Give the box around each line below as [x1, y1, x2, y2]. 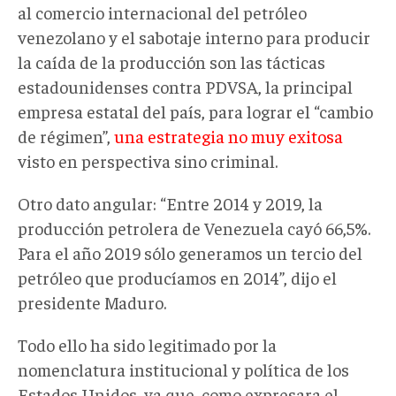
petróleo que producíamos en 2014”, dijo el [18, 265, 337, 288]
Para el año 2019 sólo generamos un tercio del [18, 240, 362, 263]
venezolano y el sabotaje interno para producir [18, 25, 370, 48]
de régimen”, [18, 124, 114, 147]
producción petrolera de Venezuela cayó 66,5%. [18, 216, 370, 239]
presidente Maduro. [18, 290, 166, 313]
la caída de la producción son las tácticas [18, 49, 325, 72]
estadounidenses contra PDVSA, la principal [18, 74, 353, 97]
